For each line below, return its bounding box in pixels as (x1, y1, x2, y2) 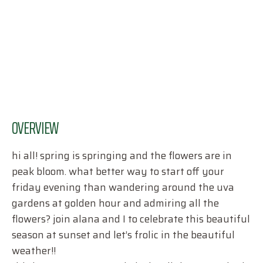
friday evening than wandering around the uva (12, 180, 234, 195)
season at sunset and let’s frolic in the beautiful (12, 227, 235, 242)
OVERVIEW (12, 115, 59, 141)
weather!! (12, 243, 56, 258)
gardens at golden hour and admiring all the (12, 195, 219, 211)
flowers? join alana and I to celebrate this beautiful (12, 211, 250, 227)
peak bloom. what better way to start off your (12, 164, 224, 179)
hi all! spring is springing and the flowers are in (12, 148, 232, 163)
